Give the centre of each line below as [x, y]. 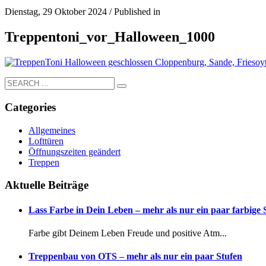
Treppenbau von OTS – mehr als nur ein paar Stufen [135, 256]
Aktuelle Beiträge [47, 185]
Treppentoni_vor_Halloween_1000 [110, 37]
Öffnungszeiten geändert [75, 151]
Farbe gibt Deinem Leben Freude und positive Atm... [128, 233]
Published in [137, 12]
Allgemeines [52, 130]
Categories [30, 107]
